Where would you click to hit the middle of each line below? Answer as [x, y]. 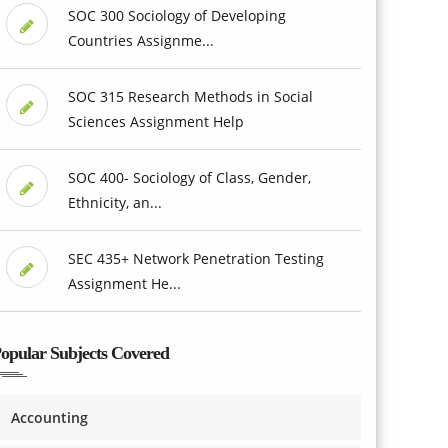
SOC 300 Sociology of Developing [176, 15]
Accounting [49, 417]
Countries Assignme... [140, 40]
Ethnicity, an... [114, 202]
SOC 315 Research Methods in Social [190, 96]
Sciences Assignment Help [155, 121]
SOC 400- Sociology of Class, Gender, [189, 177]
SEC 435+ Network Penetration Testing [195, 258]
